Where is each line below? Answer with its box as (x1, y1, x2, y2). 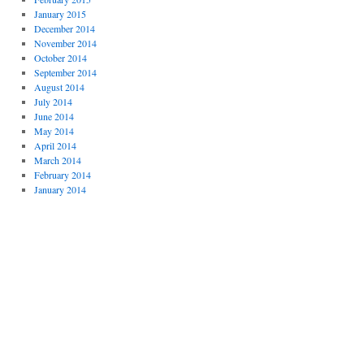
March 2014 (33, 154, 81, 167)
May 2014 (33, 124, 74, 138)
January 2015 (33, 7, 86, 21)
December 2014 (33, 22, 95, 36)
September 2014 (33, 66, 97, 80)
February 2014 (33, 168, 91, 182)
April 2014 (33, 139, 76, 153)
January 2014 (33, 183, 86, 197)
